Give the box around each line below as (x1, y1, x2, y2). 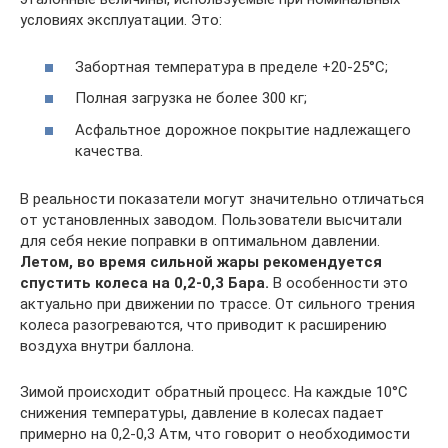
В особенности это (269, 273, 408, 292)
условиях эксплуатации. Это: (20, 11, 222, 29)
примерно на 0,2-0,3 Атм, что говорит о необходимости (20, 424, 410, 443)
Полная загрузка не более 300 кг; (75, 89, 307, 107)
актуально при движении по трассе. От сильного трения (20, 294, 415, 313)
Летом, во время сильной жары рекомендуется (20, 252, 382, 271)
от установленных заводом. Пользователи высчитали (20, 210, 402, 229)
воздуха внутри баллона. (20, 336, 194, 355)
